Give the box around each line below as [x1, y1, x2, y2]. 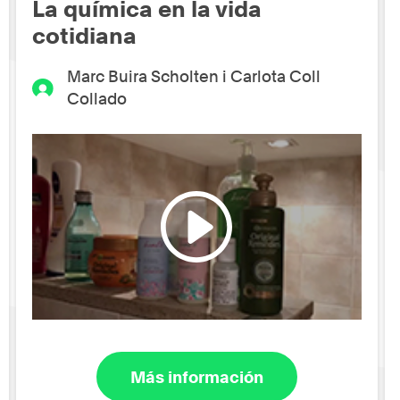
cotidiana [32, 22, 137, 50]
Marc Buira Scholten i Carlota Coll [66, 67, 321, 87]
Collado [66, 89, 127, 109]
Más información [129, 367, 263, 387]
